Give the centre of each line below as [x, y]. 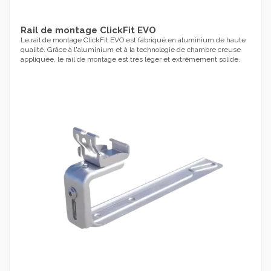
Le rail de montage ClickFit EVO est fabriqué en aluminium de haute [133, 40]
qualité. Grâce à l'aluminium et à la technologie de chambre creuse [131, 50]
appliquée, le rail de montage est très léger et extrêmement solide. [130, 60]
